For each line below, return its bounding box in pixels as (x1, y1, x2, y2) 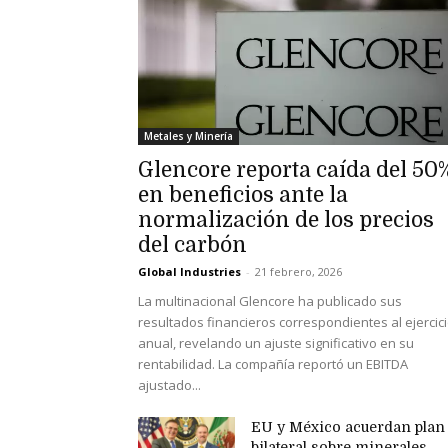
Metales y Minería (144, 128, 233, 143)
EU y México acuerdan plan (251, 418, 446, 435)
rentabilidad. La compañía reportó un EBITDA (138, 354, 408, 373)
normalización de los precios (138, 207, 434, 232)
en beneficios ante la (138, 182, 348, 207)
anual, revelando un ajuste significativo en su (138, 333, 414, 352)
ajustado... (138, 375, 201, 394)
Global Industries (138, 263, 241, 279)
